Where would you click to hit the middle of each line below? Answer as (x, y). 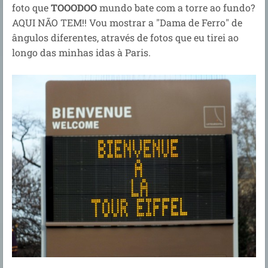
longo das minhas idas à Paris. (83, 52)
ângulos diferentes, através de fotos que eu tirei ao (125, 37)
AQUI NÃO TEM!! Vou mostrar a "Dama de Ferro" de (127, 22)
